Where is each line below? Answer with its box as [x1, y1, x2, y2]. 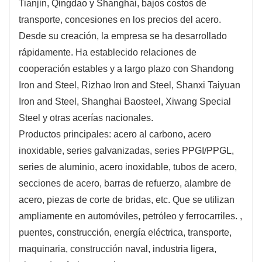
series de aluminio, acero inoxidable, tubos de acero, [19, 161, 237, 172]
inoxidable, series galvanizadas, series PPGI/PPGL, [19, 145, 234, 156]
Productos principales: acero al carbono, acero [19, 129, 211, 139]
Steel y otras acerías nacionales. [19, 112, 153, 123]
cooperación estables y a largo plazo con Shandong [19, 63, 234, 74]
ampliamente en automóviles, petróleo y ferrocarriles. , [19, 211, 242, 221]
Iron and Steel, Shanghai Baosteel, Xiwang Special [19, 96, 231, 106]
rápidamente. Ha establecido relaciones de [19, 47, 196, 57]
